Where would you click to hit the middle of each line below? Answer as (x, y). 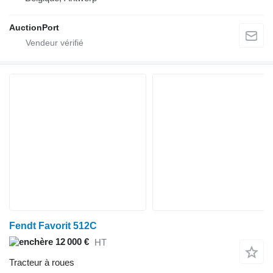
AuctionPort (34, 27)
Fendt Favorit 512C (53, 225)
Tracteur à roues (42, 262)
